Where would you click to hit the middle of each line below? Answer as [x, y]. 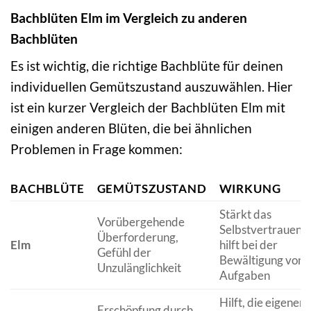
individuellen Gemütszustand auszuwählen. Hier [152, 87]
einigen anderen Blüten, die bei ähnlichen [131, 128]
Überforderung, [137, 237]
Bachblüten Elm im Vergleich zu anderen [129, 17]
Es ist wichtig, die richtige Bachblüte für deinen [147, 66]
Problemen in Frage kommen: [96, 149]
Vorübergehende [141, 222]
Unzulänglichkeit [139, 268]
